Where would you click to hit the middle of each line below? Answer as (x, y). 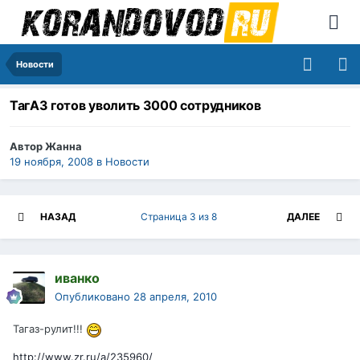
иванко (77, 278)
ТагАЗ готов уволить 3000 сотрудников (135, 106)
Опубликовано (94, 297)
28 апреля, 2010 (175, 297)
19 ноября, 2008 (51, 162)
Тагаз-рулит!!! (49, 329)
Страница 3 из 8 (181, 217)
